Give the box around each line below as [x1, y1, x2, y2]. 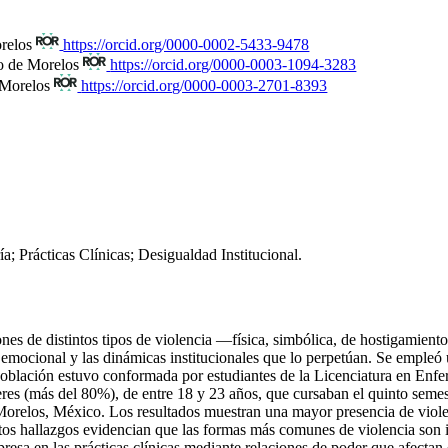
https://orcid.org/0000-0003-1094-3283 [110, 56, 357, 74]
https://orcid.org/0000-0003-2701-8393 [81, 76, 328, 94]
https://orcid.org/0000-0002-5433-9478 [63, 35, 310, 53]
